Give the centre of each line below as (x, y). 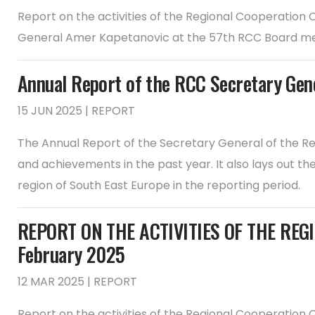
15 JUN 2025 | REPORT (76, 111)
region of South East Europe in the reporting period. (159, 185)
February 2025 (71, 254)
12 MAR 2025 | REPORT (77, 282)
